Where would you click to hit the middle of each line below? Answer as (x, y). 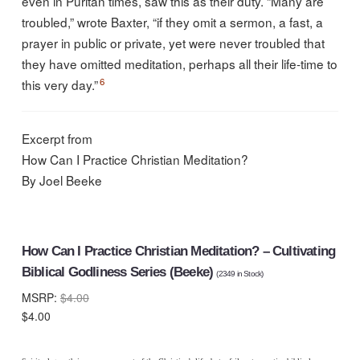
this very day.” (59, 84)
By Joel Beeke (61, 180)
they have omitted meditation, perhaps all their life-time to (179, 63)
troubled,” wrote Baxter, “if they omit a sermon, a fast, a (172, 21)
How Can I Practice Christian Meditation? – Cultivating (178, 252)
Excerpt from (57, 139)
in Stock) (249, 274)
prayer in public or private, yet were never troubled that (173, 42)
